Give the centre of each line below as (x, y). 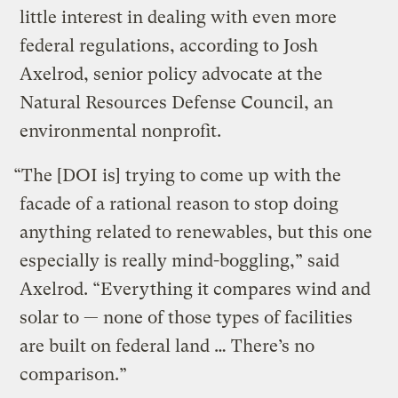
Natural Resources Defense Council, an (177, 103)
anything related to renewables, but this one (196, 233)
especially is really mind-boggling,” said (180, 261)
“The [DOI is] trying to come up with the (178, 176)
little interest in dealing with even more (179, 18)
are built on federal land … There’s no (167, 346)
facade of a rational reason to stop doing (179, 204)
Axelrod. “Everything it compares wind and (195, 290)
